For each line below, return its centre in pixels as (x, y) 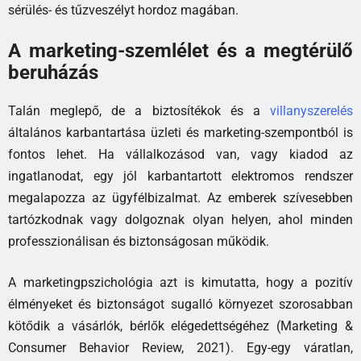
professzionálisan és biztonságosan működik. (139, 242)
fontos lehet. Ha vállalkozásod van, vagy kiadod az (180, 155)
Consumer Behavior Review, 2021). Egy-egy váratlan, (180, 348)
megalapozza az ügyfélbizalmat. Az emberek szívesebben (180, 198)
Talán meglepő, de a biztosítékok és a (139, 111)
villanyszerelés (311, 111)
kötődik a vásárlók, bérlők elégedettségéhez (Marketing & (180, 326)
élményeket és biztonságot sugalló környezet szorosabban (180, 305)
